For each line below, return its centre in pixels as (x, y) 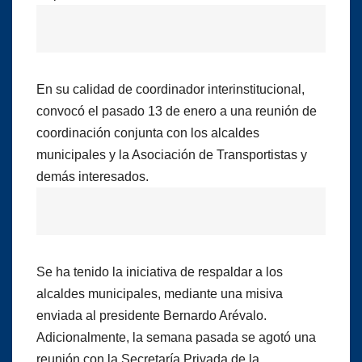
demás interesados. (93, 176)
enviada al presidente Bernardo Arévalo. (152, 315)
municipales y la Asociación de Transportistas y (172, 154)
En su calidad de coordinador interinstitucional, (170, 89)
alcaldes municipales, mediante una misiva (160, 293)
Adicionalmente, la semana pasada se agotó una (176, 337)
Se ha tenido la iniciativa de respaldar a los (160, 271)
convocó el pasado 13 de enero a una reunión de (177, 111)
